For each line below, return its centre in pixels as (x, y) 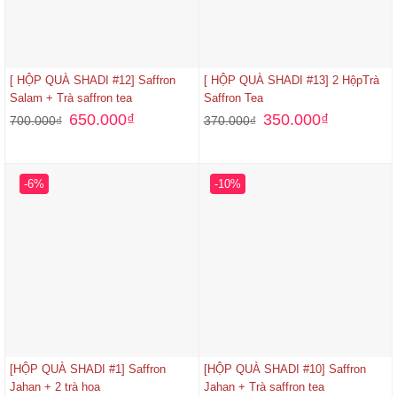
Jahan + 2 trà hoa (55, 387)
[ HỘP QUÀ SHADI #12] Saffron (93, 81)
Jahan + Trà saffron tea (264, 387)
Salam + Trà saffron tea (71, 98)
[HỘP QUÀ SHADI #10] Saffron (284, 370)
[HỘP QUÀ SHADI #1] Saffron (88, 370)
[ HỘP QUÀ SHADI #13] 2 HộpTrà (291, 81)
